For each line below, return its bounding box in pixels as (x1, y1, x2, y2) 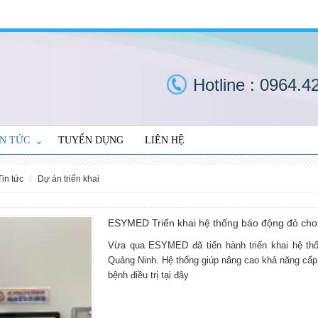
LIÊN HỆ (145, 135, 185, 146)
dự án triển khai (44, 174, 99, 183)
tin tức (2, 174, 23, 183)
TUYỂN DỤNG (58, 135, 124, 146)
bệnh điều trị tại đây (108, 270, 189, 280)
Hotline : (193, 75, 260, 94)
